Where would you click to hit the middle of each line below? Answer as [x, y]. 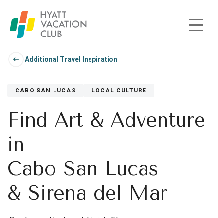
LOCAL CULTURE [119, 91]
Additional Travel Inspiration [71, 59]
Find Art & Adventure [106, 120]
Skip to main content [44, 29]
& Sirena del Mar [87, 193]
